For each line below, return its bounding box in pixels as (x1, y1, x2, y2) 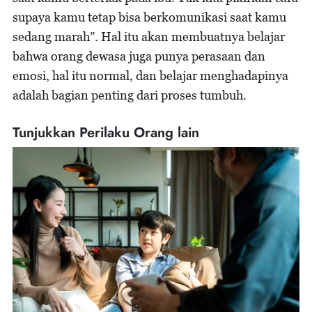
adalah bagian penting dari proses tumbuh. (13, 87, 247, 102)
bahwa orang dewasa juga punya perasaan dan (13, 48, 265, 63)
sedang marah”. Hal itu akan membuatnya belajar (13, 29, 285, 44)
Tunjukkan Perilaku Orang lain (13, 122, 199, 143)
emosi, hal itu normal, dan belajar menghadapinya (13, 68, 288, 83)
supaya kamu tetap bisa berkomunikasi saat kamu (13, 9, 286, 24)
